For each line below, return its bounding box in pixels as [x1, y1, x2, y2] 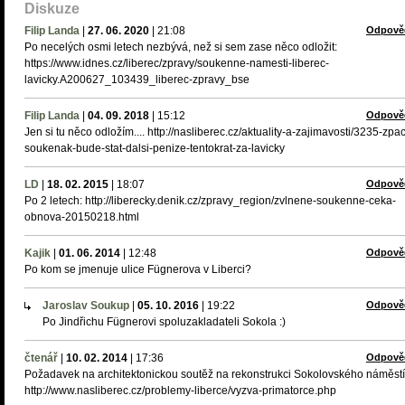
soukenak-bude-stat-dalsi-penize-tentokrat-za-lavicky [24, 142, 285, 155]
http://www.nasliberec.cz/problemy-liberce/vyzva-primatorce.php [24, 384, 336, 397]
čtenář [24, 352, 58, 364]
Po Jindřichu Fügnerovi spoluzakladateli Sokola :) [42, 316, 286, 328]
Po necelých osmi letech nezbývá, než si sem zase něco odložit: [24, 41, 337, 53]
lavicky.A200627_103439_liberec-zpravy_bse [24, 73, 250, 86]
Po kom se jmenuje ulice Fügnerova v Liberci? [24, 263, 251, 276]
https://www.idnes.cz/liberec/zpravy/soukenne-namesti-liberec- [24, 57, 329, 70]
